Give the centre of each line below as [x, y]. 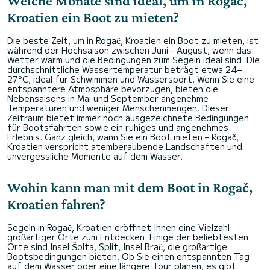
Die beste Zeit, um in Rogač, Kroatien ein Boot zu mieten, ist [133, 40]
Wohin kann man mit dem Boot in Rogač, [130, 187]
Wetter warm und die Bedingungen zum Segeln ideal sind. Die [133, 60]
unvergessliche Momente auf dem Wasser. [95, 156]
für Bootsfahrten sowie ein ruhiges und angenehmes [118, 127]
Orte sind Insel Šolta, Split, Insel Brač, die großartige [117, 246]
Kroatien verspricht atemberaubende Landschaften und [125, 146]
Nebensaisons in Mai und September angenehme [108, 98]
